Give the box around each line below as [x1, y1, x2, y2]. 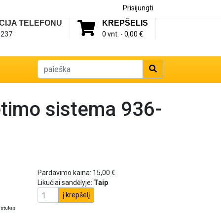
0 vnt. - [102, 30, 124, 38]
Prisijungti [123, 4, 153, 12]
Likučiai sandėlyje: [37, 179, 94, 186]
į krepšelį [62, 191, 90, 199]
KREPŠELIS [102, 19, 148, 27]
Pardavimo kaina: [37, 169, 93, 177]
